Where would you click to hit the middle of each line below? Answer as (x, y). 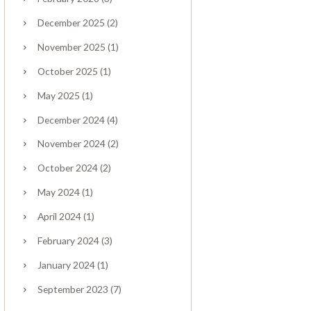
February (57, 241)
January (55, 265)
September (61, 289)
